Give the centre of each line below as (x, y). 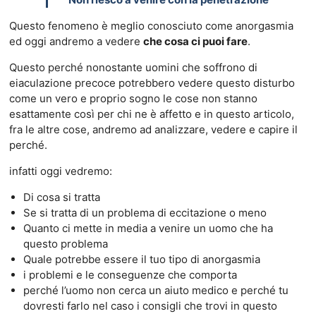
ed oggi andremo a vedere (76, 41)
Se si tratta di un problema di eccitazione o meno (145, 212)
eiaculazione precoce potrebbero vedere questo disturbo (152, 83)
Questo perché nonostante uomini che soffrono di (133, 67)
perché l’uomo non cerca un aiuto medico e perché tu (156, 290)
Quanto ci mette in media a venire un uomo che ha (148, 228)
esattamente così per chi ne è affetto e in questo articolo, (151, 114)
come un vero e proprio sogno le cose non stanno (133, 98)
